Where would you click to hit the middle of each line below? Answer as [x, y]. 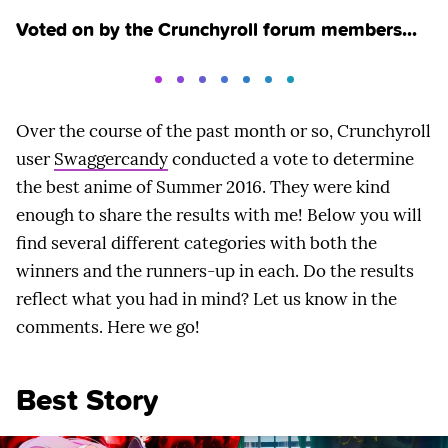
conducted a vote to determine [291, 159]
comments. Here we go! [108, 327]
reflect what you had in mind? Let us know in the [206, 299]
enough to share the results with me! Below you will [219, 215]
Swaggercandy [111, 159]
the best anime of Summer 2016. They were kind [203, 187]
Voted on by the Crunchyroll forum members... [216, 29]
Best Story [87, 399]
